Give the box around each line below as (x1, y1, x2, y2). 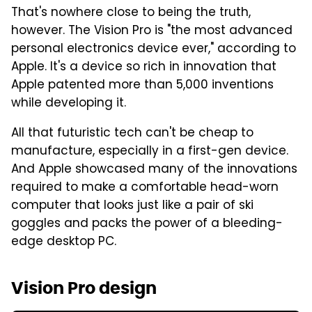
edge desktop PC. (11, 232, 116, 252)
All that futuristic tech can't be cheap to (11, 123, 253, 143)
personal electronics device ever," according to (11, 39, 296, 59)
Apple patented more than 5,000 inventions (11, 75, 274, 95)
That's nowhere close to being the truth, (11, 3, 251, 23)
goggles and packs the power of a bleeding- (11, 214, 283, 234)
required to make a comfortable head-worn (11, 178, 279, 198)
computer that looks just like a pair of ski (11, 196, 253, 216)
